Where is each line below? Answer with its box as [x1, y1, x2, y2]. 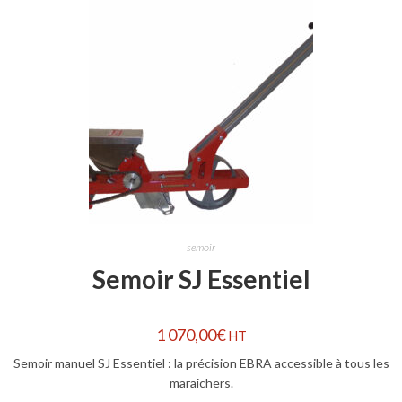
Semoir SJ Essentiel [92, 264, 310, 294]
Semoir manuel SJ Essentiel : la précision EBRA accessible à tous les [13, 355, 389, 371]
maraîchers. [169, 375, 233, 390]
